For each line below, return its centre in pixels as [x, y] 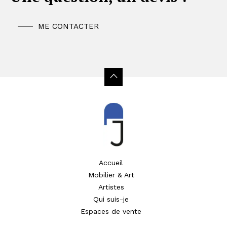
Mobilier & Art [111, 175]
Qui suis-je [111, 199]
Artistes [111, 187]
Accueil [111, 162]
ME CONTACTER [68, 26]
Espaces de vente [111, 211]
